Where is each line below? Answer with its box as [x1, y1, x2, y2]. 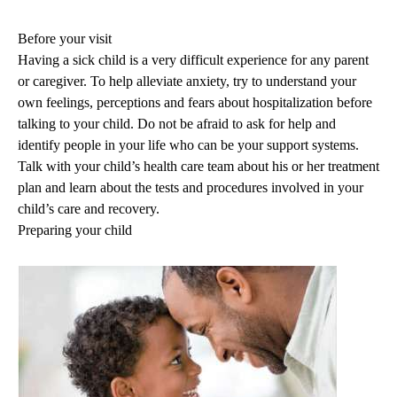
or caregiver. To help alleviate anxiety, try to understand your [18, 74, 356, 90]
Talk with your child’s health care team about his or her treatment [18, 159, 379, 175]
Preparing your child [18, 222, 132, 238]
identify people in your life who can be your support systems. [18, 137, 359, 153]
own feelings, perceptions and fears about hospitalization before [18, 95, 372, 111]
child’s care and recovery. [18, 201, 160, 217]
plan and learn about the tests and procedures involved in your [18, 180, 363, 196]
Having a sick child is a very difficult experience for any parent [18, 52, 369, 68]
